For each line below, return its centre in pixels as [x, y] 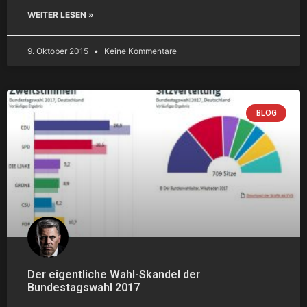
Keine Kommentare [139, 51]
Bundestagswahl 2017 [84, 287]
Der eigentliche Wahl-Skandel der [114, 274]
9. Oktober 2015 [59, 51]
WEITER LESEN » [61, 14]
